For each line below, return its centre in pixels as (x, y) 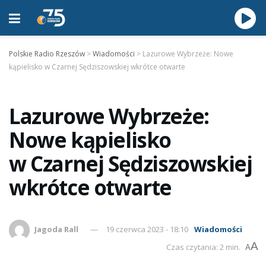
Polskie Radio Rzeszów (47, 54)
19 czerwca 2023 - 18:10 (147, 229)
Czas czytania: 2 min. (203, 247)
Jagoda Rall (57, 229)
